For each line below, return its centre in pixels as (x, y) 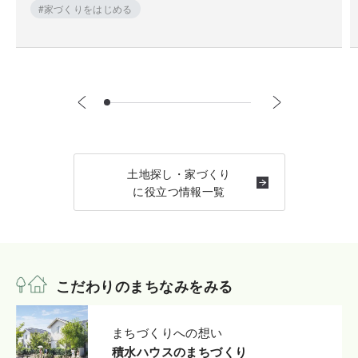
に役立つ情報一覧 (179, 191)
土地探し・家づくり (179, 174)
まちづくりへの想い (167, 332)
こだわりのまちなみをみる (145, 286)
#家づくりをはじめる (85, 9)
